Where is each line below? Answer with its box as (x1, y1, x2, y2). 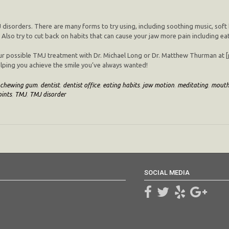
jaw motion (143, 81, 174, 88)
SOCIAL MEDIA (144, 168, 190, 176)
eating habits (103, 81, 140, 88)
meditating (177, 81, 208, 88)
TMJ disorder (30, 90, 66, 98)
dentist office (63, 81, 100, 88)
